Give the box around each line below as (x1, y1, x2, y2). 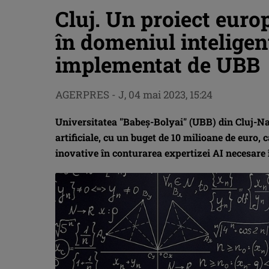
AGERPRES (55, 88, 109, 101)
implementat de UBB (55, 50, 260, 78)
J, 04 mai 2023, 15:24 (118, 88, 213, 101)
